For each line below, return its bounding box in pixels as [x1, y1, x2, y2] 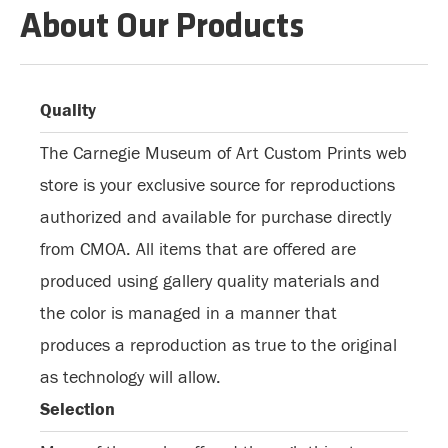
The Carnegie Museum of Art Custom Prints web [40, 143, 407, 164]
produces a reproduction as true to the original [40, 335, 397, 356]
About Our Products [20, 11, 304, 46]
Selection [40, 399, 115, 420]
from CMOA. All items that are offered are [40, 239, 356, 260]
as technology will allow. [40, 367, 221, 388]
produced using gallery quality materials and [40, 271, 380, 292]
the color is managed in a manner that [40, 303, 337, 324]
